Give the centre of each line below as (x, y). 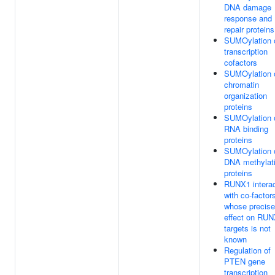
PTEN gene (245, 261)
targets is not (247, 228)
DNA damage (248, 7)
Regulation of (247, 250)
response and (248, 18)
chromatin (242, 84)
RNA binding (246, 129)
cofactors (241, 62)
